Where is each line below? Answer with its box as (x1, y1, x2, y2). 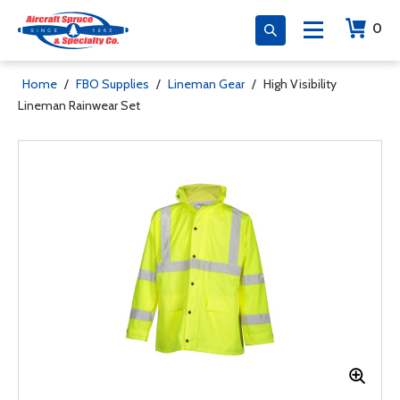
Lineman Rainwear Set (18, 97, 140, 113)
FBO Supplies (76, 76, 149, 92)
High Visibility (263, 76, 337, 92)
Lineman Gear (168, 76, 245, 92)
